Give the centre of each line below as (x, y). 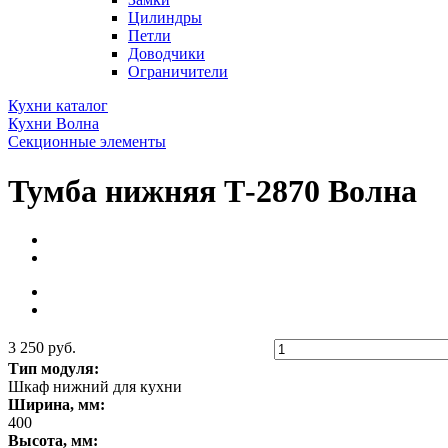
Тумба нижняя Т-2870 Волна (212, 190)
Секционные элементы (87, 142)
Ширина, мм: (56, 405)
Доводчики (166, 54)
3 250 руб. (42, 348)
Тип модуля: (53, 369)
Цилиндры (165, 18)
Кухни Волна (53, 124)
